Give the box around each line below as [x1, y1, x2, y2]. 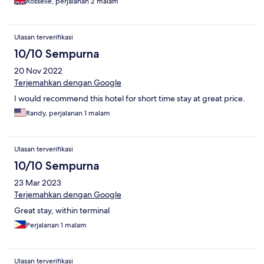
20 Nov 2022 [14, 65, 62, 77]
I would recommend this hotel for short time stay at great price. [14, 93, 245, 104]
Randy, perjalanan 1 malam [26, 108, 110, 118]
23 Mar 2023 [14, 177, 61, 189]
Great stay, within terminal [14, 205, 110, 216]
